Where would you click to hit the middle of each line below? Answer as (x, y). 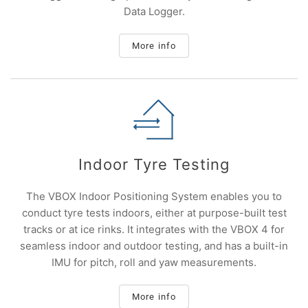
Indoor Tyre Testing (154, 164)
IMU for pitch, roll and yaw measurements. (154, 262)
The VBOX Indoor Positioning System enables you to (154, 196)
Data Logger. (154, 11)
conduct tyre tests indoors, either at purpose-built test (154, 213)
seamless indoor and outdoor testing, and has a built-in (154, 246)
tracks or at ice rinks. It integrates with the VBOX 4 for (154, 229)
